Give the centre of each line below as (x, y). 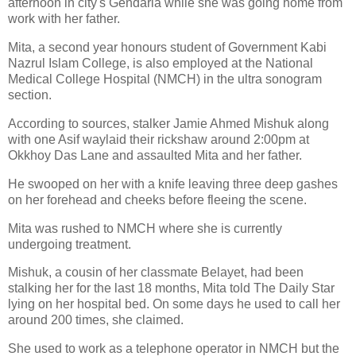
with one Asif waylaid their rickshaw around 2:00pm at (159, 139)
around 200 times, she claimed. (96, 320)
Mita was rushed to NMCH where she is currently (145, 228)
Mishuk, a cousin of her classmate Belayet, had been (156, 273)
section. (30, 95)
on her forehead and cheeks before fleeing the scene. (157, 199)
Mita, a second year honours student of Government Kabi (167, 48)
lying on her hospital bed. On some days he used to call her (174, 304)
